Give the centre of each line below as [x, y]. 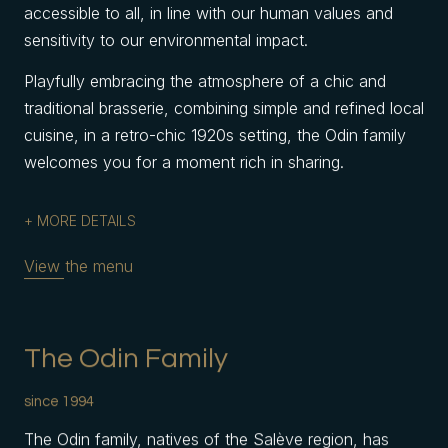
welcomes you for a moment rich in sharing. [184, 162]
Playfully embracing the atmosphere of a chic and [205, 81]
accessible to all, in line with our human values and [208, 13]
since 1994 [59, 401]
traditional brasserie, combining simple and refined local [224, 108]
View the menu [78, 266]
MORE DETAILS [86, 220]
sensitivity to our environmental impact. [166, 40]
